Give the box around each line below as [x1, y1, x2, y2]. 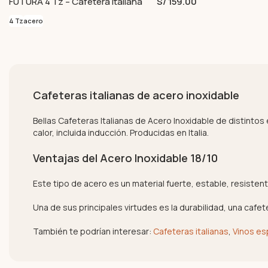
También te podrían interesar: [33, 225, 153, 237]
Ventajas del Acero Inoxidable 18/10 [33, 150, 218, 165]
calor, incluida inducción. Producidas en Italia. [33, 126, 209, 138]
